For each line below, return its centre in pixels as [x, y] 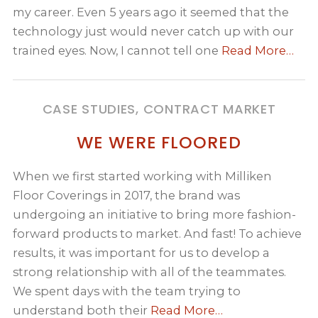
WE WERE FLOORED [159, 143]
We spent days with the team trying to [127, 291]
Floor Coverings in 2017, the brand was [127, 196]
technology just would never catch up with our [154, 31]
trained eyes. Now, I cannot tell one [117, 50]
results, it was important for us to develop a [142, 253]
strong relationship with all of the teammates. [150, 272]
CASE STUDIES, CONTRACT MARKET [159, 109]
